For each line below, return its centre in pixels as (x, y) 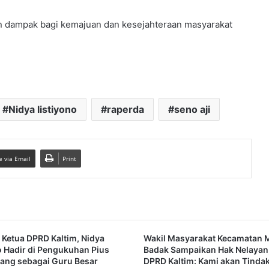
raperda (125, 109)
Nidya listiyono (42, 109)
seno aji (192, 109)
